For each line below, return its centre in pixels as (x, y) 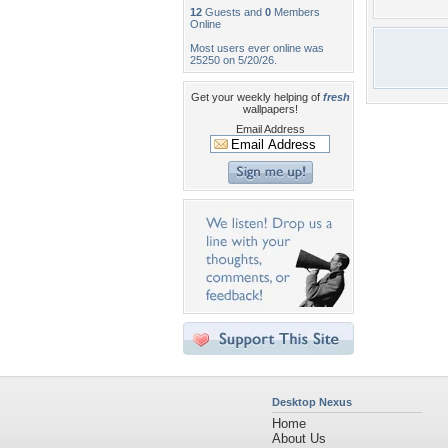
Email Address (270, 129)
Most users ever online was (257, 48)
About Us (299, 438)
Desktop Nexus (312, 402)
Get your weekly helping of (256, 97)
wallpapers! (270, 109)
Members (295, 12)
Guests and (233, 12)
